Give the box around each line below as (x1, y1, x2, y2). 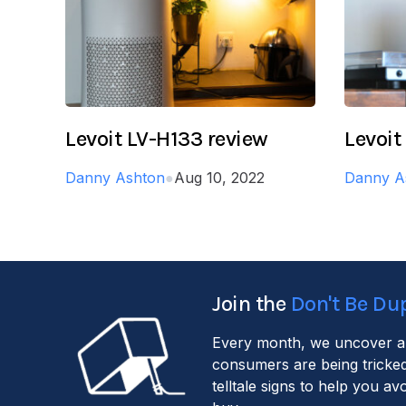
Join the (212, 290, 291, 316)
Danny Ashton (65, 168, 165, 187)
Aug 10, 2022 (174, 168, 265, 187)
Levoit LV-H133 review (65, 125, 268, 151)
